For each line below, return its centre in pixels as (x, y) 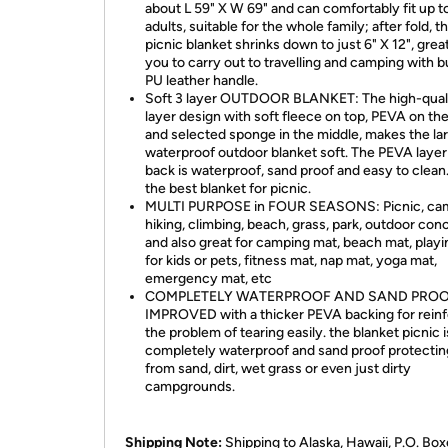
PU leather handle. (201, 80)
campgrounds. (190, 386)
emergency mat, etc (208, 278)
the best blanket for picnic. (228, 188)
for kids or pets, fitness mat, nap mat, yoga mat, (291, 260)
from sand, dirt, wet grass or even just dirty (278, 368)
